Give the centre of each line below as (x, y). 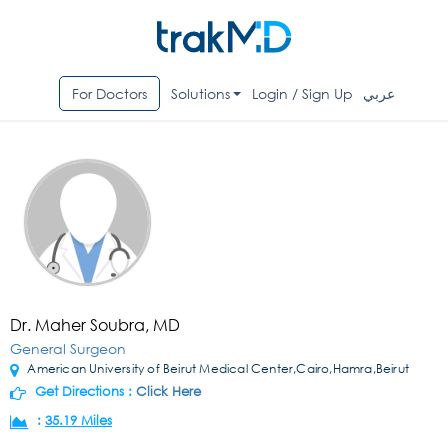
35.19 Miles (78, 421)
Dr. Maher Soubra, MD (95, 325)
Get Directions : (83, 392)
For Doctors (109, 94)
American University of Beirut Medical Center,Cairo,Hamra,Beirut (217, 369)
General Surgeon (68, 349)
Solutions (200, 94)
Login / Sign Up (303, 94)
